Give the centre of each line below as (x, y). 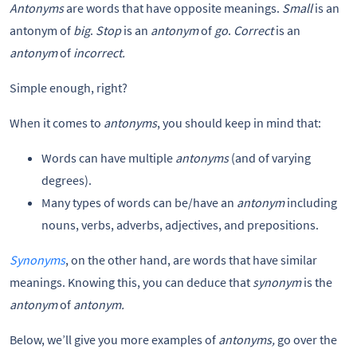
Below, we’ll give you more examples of (114, 340)
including (311, 203)
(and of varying (270, 158)
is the (318, 282)
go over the (307, 340)
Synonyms (37, 260)
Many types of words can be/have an (139, 203)
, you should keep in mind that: (239, 123)
